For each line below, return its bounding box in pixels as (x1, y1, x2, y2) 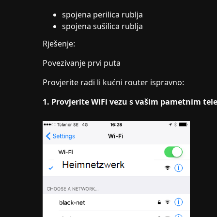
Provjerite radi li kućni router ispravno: (43, 77, 184, 88)
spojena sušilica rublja (62, 21, 143, 31)
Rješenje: (43, 38, 75, 49)
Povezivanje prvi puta (43, 58, 121, 68)
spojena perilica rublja (62, 9, 143, 20)
